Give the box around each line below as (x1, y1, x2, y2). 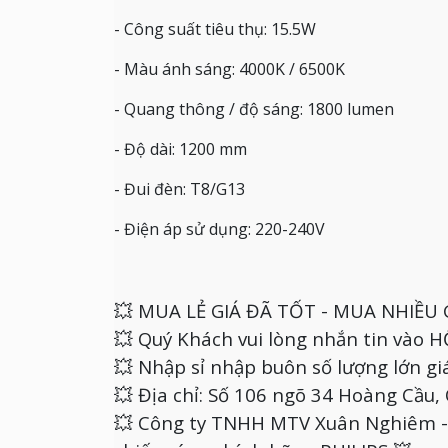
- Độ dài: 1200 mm (114, 138, 247, 161)
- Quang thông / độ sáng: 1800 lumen (114, 98, 394, 121)
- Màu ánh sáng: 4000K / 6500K (114, 58, 345, 81)
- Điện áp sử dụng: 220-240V (114, 218, 325, 241)
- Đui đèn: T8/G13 (114, 178, 245, 201)
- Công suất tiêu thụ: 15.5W (114, 18, 316, 41)
